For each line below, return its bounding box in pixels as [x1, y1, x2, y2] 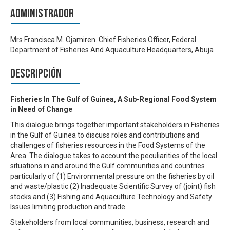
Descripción [10, 66, 62, 81]
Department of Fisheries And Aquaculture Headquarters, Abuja [10, 45, 214, 54]
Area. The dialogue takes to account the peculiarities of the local [10, 151, 217, 160]
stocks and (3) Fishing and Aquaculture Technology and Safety [10, 193, 212, 201]
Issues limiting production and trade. [10, 203, 127, 212]
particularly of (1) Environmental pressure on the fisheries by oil [10, 172, 214, 181]
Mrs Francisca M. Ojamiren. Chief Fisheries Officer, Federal [10, 35, 196, 44]
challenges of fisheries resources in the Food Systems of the [10, 141, 205, 150]
